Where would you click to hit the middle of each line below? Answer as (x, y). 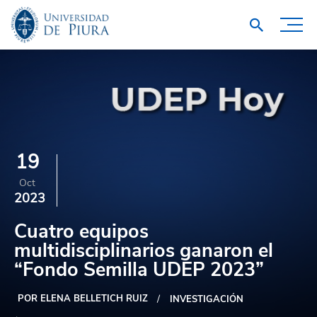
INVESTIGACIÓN (207, 299)
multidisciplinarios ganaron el (144, 251)
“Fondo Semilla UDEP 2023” (139, 270)
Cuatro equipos (81, 232)
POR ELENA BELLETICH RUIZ (83, 299)
